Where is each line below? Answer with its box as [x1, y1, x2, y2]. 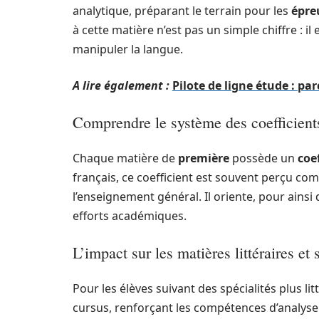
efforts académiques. [73, 208, 187, 224]
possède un [229, 150, 298, 166]
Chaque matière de [73, 150, 178, 166]
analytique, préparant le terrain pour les [73, 3, 291, 19]
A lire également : [73, 78, 169, 93]
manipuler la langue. [73, 41, 183, 57]
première [178, 150, 229, 166]
